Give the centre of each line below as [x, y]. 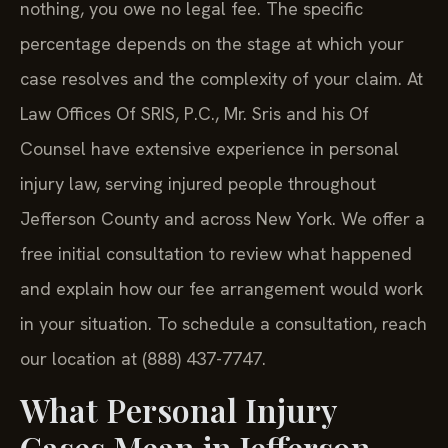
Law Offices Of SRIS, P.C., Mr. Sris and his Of [194, 114]
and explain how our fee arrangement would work [221, 289]
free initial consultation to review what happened [216, 254]
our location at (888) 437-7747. [143, 359]
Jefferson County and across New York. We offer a [222, 219]
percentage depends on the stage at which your [212, 44]
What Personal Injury [178, 409]
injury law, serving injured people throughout [198, 184]
